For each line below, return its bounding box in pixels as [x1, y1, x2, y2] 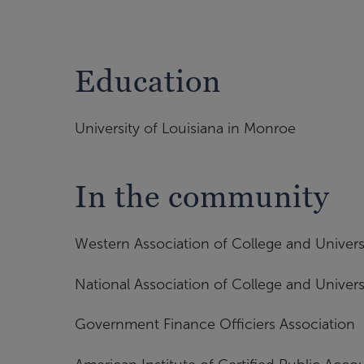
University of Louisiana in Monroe [75, 120, 296, 137]
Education [75, 63, 221, 99]
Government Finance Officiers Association [75, 316, 355, 333]
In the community [75, 179, 330, 214]
